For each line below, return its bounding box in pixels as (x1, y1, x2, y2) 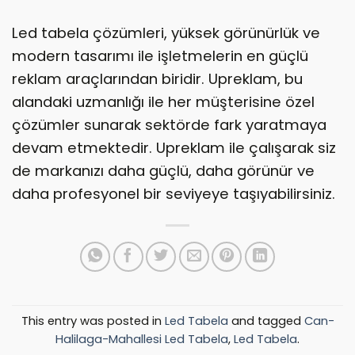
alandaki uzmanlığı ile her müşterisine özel (12, 92, 315, 113)
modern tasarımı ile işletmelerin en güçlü (12, 46, 308, 67)
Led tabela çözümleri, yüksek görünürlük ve (12, 23, 320, 44)
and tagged (227, 312, 304, 329)
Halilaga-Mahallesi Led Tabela (55, 330, 228, 347)
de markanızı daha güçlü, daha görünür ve (12, 161, 315, 181)
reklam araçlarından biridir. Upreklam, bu (12, 69, 303, 90)
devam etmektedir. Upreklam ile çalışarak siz (12, 138, 336, 158)
